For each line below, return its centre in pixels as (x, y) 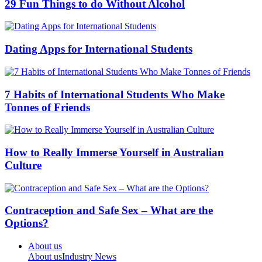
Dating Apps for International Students (99, 49)
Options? (27, 223)
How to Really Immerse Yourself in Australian (114, 152)
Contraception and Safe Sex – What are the (109, 211)
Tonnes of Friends (47, 107)
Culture (23, 165)
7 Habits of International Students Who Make (115, 94)
